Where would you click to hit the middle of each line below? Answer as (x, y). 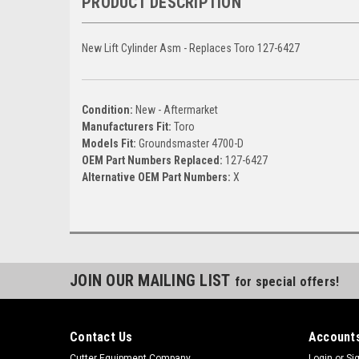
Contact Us (101, 337)
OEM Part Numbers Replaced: (153, 160)
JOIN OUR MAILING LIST (152, 280)
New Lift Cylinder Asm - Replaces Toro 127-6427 (191, 48)
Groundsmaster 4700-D (191, 143)
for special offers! (287, 281)
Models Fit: (110, 143)
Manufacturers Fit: (128, 126)
